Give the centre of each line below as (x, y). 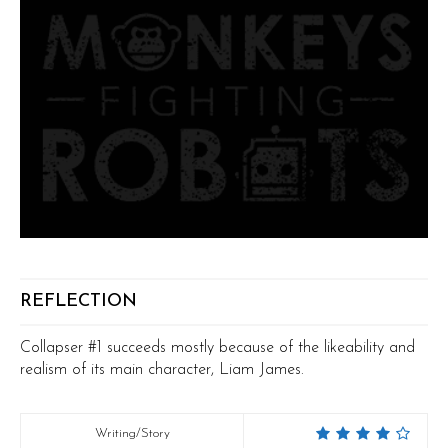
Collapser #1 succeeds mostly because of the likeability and (217, 348)
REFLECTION (78, 301)
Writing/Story (132, 433)
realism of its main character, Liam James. (162, 370)
